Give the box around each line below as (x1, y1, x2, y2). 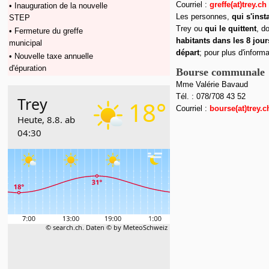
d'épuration (9, 64, 46, 73)
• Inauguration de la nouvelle (9, 1, 107, 10)
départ (176, 48, 199, 57)
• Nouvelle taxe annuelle (9, 52, 93, 61)
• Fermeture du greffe (9, 26, 83, 35)
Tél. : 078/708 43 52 (176, 92, 246, 101)
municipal (9, 38, 42, 47)
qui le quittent (205, 24, 256, 33)
